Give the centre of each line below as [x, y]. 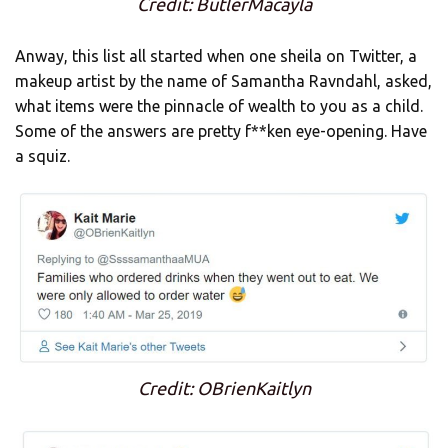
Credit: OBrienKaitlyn [224, 388]
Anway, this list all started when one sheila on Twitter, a [216, 55]
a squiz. [42, 155]
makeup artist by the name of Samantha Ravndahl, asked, [223, 80]
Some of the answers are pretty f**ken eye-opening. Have [221, 130]
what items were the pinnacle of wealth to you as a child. [219, 105]
